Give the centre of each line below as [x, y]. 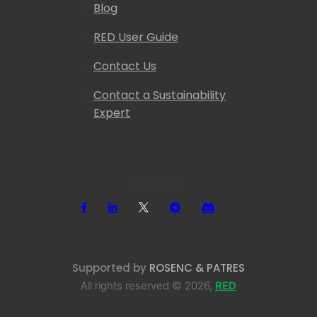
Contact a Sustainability [160, 96]
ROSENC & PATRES [197, 268]
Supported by [111, 268]
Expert [112, 113]
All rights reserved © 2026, [148, 286]
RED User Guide [136, 38]
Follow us [158, 184]
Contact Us [125, 67]
